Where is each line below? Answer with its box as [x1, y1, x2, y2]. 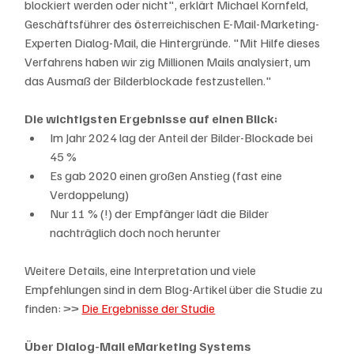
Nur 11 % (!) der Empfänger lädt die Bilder [50, 205, 272, 221]
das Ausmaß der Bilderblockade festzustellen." [24, 72, 273, 88]
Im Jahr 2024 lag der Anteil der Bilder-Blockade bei [50, 129, 316, 145]
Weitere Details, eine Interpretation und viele [24, 262, 259, 278]
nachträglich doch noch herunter [50, 224, 221, 240]
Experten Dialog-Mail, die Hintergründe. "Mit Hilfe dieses [24, 34, 323, 51]
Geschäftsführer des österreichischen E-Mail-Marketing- [24, 15, 320, 32]
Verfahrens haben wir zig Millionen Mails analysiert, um [24, 53, 314, 70]
